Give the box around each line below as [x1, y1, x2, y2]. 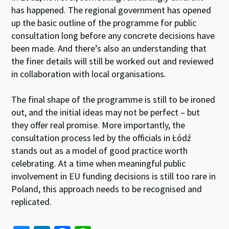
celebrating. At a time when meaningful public [11, 157, 186, 169]
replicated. [11, 195, 52, 208]
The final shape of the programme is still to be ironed [11, 93, 216, 105]
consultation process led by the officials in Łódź [11, 131, 192, 144]
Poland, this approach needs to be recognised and [11, 182, 202, 195]
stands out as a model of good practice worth [11, 144, 188, 156]
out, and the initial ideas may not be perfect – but [11, 106, 200, 118]
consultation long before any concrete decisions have [11, 29, 215, 41]
